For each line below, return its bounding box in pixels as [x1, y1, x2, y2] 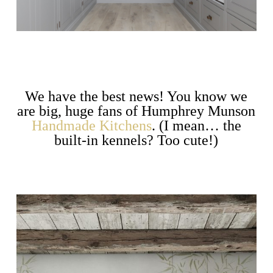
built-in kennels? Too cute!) [54, 132, 219, 148]
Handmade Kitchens [31, 117, 152, 133]
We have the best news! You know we [25, 88, 248, 104]
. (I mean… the [151, 117, 241, 133]
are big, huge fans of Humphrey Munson [17, 102, 256, 119]
